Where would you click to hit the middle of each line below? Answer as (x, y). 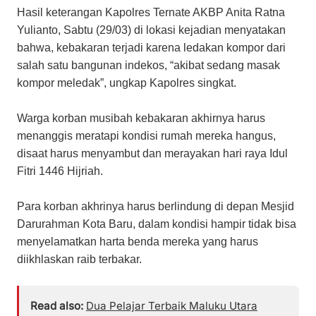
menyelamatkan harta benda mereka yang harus (138, 242)
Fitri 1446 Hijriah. (60, 171)
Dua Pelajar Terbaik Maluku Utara (172, 306)
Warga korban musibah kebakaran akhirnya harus (141, 119)
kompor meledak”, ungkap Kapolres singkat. (127, 83)
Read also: (57, 306)
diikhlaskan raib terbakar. (79, 260)
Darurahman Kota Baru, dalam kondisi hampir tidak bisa (157, 224)
